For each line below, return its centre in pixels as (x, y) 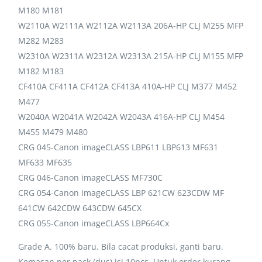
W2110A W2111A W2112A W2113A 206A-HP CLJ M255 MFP (131, 25)
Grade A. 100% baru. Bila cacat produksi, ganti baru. (121, 246)
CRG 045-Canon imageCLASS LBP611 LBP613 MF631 (118, 147)
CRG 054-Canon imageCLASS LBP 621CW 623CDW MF (121, 192)
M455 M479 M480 (53, 132)
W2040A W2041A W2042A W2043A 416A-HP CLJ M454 (122, 116)
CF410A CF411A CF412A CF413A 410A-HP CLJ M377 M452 (128, 86)
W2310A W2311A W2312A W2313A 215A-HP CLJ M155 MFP (131, 56)
